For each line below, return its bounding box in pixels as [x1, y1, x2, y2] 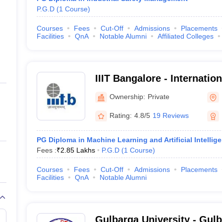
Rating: [109, 111, 132, 119]
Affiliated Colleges [157, 32, 214, 40]
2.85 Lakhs [60, 146, 95, 154]
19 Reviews [152, 111, 189, 119]
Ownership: [109, 92, 145, 101]
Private [147, 92, 169, 101]
